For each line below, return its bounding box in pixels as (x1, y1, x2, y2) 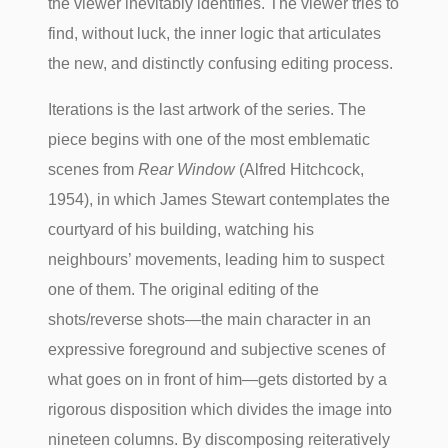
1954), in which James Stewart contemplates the (48, 190, 391, 208)
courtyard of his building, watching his (48, 220, 315, 238)
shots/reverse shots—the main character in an (48, 310, 372, 328)
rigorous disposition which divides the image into (48, 400, 393, 418)
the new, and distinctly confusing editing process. (48, 54, 394, 72)
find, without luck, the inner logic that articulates (48, 24, 382, 42)
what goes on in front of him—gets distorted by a (48, 370, 388, 388)
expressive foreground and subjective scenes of (48, 340, 386, 358)
